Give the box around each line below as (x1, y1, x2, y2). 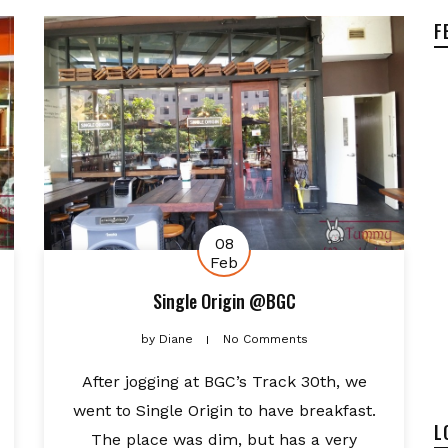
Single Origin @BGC (152, 287, 296, 314)
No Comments (222, 331, 308, 346)
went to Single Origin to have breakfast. (72, 400, 376, 420)
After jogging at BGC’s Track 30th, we (81, 371, 367, 391)
